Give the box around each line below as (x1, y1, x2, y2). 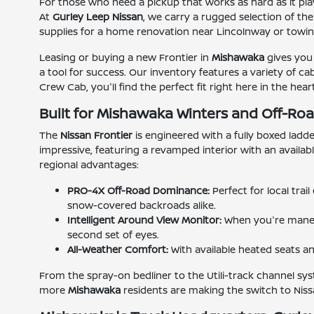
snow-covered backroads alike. (67, 198, 217, 212)
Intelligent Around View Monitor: (67, 213, 222, 227)
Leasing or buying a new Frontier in (39, 50, 212, 64)
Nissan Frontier (60, 128, 133, 142)
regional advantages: (39, 158, 139, 172)
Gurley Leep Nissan (53, 10, 144, 24)
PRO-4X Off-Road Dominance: (67, 184, 210, 198)
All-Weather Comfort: (67, 243, 169, 257)
